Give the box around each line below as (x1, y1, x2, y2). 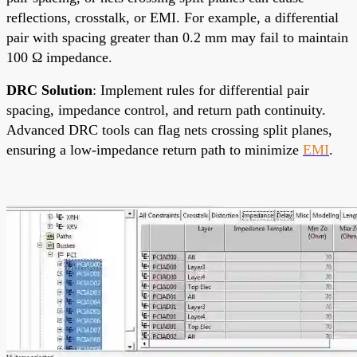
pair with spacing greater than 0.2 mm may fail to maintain (6, 29, 348, 45)
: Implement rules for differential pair (92, 81, 309, 98)
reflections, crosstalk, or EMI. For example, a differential (6, 9, 339, 25)
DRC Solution (6, 81, 92, 98)
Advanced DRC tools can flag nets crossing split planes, (6, 121, 332, 138)
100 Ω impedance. (6, 49, 112, 65)
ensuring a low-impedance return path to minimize (6, 141, 303, 158)
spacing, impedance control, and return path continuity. (6, 101, 326, 118)
